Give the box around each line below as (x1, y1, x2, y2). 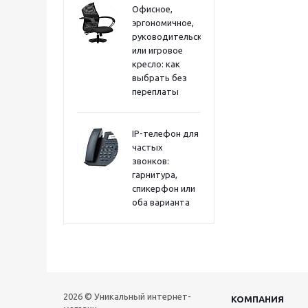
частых (132, 142, 163, 152)
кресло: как (132, 59, 180, 69)
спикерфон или (132, 184, 195, 193)
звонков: (132, 156, 169, 166)
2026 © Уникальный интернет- (63, 291, 191, 301)
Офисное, (132, 4, 173, 14)
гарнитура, (132, 170, 177, 179)
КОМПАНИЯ (231, 294, 284, 304)
